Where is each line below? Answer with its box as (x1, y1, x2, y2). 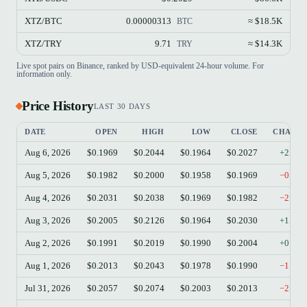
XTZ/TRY (25, 38, 62, 49)
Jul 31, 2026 (25, 282, 71, 293)
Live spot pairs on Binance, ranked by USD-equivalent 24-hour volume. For (16, 62, 264, 71)
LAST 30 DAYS (93, 102, 151, 110)
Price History (22, 99, 94, 114)
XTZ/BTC (25, 16, 63, 27)
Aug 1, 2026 (25, 260, 71, 271)
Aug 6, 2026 (25, 147, 71, 158)
